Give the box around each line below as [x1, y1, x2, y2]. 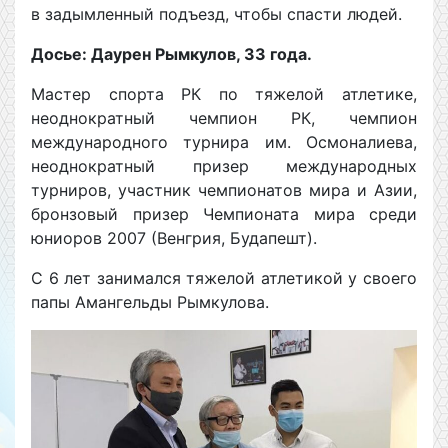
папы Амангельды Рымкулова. [31, 292, 269, 312]
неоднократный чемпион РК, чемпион [31, 108, 417, 128]
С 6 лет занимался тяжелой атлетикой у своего [31, 268, 417, 288]
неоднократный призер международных [31, 156, 417, 176]
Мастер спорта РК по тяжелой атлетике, [31, 84, 417, 104]
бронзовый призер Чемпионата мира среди [31, 204, 417, 224]
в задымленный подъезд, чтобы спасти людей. [31, 4, 402, 24]
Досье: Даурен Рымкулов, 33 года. [31, 44, 312, 64]
